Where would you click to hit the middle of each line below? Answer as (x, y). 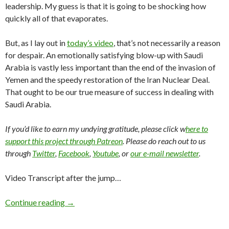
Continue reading (36, 202)
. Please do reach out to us (164, 141)
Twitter (44, 153)
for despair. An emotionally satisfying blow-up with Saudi (104, 55)
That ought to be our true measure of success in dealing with (109, 92)
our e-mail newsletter (165, 153)
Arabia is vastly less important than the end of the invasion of (110, 67)
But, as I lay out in (36, 43)
